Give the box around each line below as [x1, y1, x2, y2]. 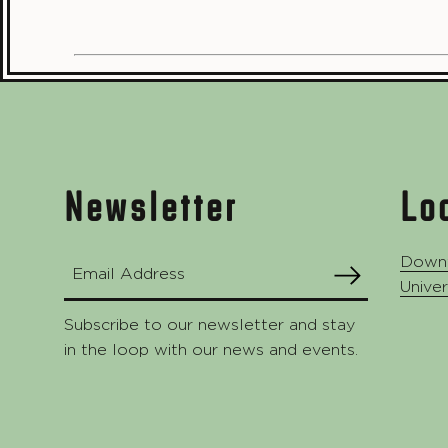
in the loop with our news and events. [64, 342, 358, 358]
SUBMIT [346, 271, 413, 301]
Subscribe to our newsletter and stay [64, 317, 355, 333]
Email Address [72, 265, 185, 282]
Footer [63, 113, 201, 170]
